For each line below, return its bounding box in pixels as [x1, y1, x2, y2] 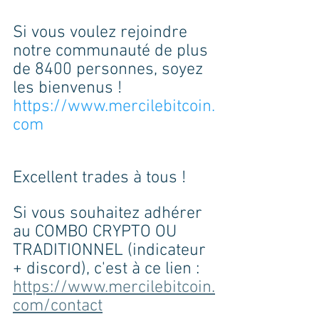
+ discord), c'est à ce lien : [13, 258, 204, 279]
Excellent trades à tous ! [13, 167, 190, 188]
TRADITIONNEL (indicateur [13, 240, 210, 261]
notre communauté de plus [13, 41, 212, 61]
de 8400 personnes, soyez [13, 59, 207, 80]
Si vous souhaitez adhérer [13, 203, 206, 224]
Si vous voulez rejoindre [13, 22, 192, 43]
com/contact [13, 296, 103, 316]
